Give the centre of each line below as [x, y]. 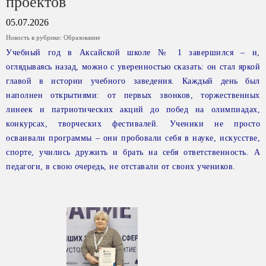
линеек [23, 110]
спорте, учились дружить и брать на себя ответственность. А [133, 152]
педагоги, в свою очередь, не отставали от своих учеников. [121, 167]
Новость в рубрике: [35, 37]
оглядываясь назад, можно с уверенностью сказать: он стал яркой [133, 67]
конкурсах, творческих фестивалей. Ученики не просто [133, 124]
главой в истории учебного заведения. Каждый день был [133, 81]
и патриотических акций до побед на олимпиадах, [150, 110]
